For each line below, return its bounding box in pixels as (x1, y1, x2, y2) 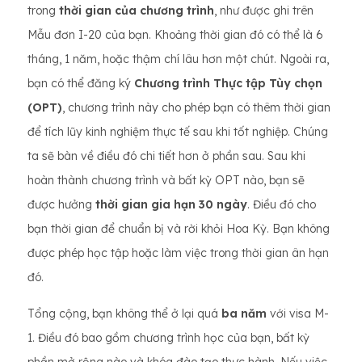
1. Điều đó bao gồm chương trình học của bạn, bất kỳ (27, 330, 309, 345)
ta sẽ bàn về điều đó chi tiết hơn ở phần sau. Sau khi (27, 149, 305, 163)
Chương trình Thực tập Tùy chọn (134, 76, 322, 90)
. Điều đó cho (247, 197, 316, 212)
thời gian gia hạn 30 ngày (95, 197, 247, 212)
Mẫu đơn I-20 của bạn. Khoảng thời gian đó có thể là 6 (27, 27, 323, 42)
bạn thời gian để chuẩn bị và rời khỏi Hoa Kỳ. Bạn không (27, 221, 330, 236)
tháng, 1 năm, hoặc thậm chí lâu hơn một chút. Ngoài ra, (27, 52, 329, 66)
